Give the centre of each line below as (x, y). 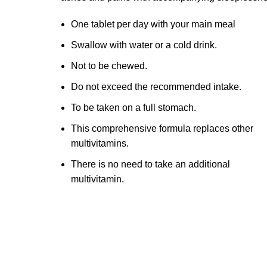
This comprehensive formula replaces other (162, 128)
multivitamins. (100, 143)
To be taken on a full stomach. (133, 107)
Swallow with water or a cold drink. (144, 45)
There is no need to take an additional (150, 164)
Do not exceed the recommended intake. (156, 86)
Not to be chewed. (109, 66)
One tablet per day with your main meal (153, 24)
